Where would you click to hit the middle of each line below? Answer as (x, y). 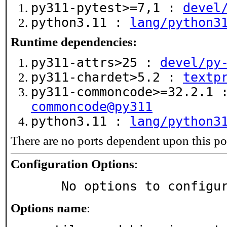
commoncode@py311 (92, 107)
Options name (49, 208)
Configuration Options (72, 164)
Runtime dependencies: (74, 42)
